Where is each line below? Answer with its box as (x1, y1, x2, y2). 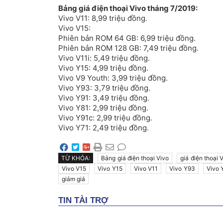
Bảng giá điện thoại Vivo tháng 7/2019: (58, 3, 198, 13)
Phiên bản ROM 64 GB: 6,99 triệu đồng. (58, 33, 196, 43)
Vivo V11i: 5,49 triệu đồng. (58, 53, 150, 63)
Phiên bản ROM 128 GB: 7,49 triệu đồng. (58, 43, 199, 53)
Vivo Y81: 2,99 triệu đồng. (58, 103, 148, 112)
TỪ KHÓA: (61, 154, 91, 162)
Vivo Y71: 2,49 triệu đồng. (58, 123, 149, 132)
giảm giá (62, 175, 85, 183)
